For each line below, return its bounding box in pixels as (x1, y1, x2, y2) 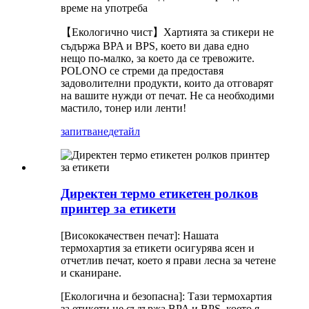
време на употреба (61, 1, 148, 14)
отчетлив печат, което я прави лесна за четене (61, 255, 276, 267)
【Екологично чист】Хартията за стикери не (61, 26, 274, 38)
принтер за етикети (61, 201, 176, 217)
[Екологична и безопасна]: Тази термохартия (61, 290, 272, 303)
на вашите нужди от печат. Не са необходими (61, 89, 275, 101)
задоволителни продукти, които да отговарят (61, 77, 273, 89)
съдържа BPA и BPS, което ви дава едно (61, 39, 249, 52)
